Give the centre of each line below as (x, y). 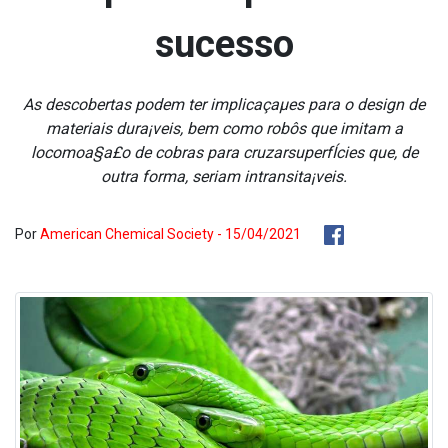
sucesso (224, 44)
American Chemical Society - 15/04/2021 (170, 234)
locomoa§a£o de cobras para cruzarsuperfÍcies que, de (224, 152)
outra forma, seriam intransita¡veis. (224, 176)
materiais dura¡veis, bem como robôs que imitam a (224, 128)
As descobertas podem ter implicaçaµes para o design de (224, 104)
